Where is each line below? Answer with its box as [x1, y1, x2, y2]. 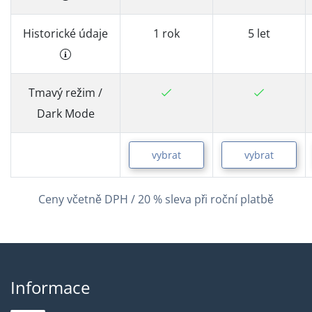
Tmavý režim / [29, 85, 102, 100]
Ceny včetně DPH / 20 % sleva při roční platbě [38, 192, 274, 207]
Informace [10, 276, 90, 299]
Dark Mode [36, 106, 95, 121]
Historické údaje [23, 26, 108, 41]
